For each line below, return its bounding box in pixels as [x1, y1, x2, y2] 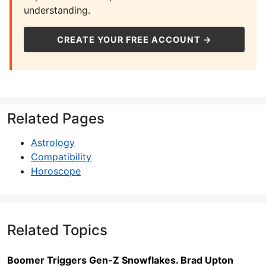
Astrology [31, 136, 75, 148]
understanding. [24, 4, 90, 16]
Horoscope [31, 164, 81, 177]
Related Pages [7, 109, 104, 127]
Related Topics [7, 221, 107, 239]
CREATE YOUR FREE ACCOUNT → [56, 34, 212, 45]
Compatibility [31, 150, 91, 163]
